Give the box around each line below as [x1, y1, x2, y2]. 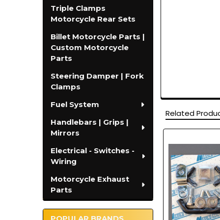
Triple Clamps [50, 3, 106, 13]
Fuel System [50, 99, 99, 109]
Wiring [50, 156, 77, 166]
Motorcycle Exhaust [50, 174, 129, 184]
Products [160, 151, 197, 161]
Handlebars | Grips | [50, 117, 129, 127]
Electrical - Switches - [50, 145, 135, 155]
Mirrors [50, 128, 80, 137]
